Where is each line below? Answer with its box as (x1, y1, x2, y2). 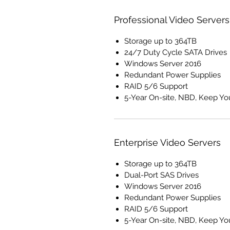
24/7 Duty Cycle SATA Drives (124, 48, 227, 57)
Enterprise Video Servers (114, 137, 221, 148)
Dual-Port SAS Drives (124, 170, 199, 180)
